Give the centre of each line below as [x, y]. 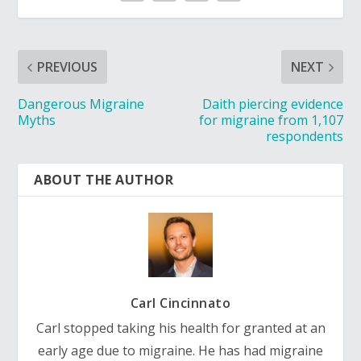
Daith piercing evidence [272, 104]
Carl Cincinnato [180, 303]
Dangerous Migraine [81, 104]
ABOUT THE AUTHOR [104, 180]
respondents [304, 137]
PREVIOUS [68, 67]
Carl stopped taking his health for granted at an [180, 328]
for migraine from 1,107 [271, 120]
